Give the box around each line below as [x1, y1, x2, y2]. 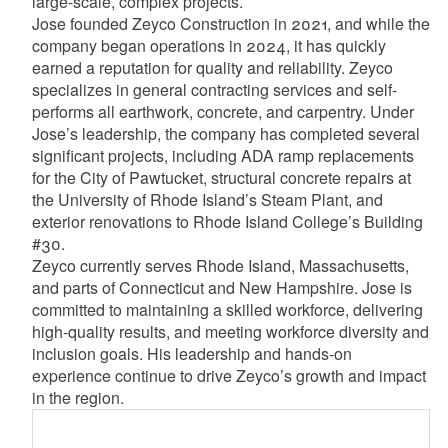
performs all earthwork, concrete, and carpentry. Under [31, 100, 414, 124]
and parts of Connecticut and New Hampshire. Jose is [31, 276, 412, 300]
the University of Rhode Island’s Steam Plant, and [31, 188, 383, 212]
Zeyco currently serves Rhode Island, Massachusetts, [31, 254, 409, 278]
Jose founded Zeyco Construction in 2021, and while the [31, 12, 430, 36]
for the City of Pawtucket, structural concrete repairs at [31, 166, 411, 190]
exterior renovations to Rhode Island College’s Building [31, 210, 423, 234]
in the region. [31, 386, 124, 410]
